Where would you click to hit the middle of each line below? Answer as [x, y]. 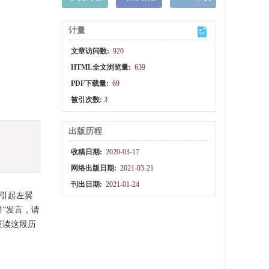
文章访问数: [91, 51]
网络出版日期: [95, 168]
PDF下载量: [91, 83]
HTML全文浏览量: [102, 67]
